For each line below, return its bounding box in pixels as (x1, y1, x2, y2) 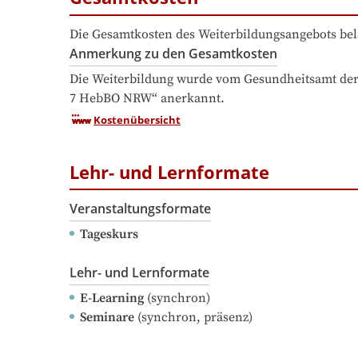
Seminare (80, 309, 134, 326)
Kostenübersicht (93, 112, 181, 127)
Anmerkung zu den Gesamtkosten (70, 44, 277, 62)
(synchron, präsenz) (134, 309, 253, 326)
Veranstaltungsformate (70, 200, 211, 218)
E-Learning (80, 290, 144, 307)
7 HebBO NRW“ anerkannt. (70, 89, 225, 106)
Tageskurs (80, 226, 138, 243)
